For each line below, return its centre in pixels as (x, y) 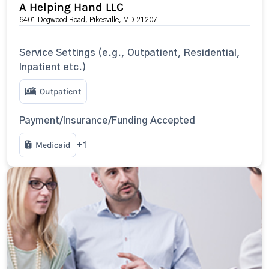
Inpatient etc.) (53, 67)
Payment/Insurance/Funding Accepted (107, 121)
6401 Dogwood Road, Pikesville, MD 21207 (88, 20)
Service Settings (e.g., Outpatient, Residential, (130, 53)
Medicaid (53, 145)
